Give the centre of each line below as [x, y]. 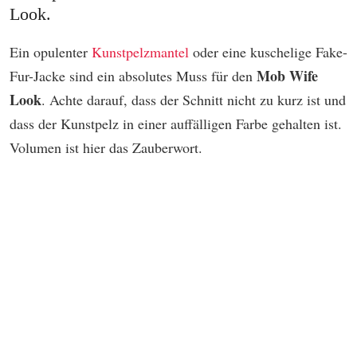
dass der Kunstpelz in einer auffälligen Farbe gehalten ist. [176, 124]
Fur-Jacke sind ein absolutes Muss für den [133, 76]
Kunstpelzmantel [140, 52]
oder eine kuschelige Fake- [268, 52]
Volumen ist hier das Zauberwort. [106, 148]
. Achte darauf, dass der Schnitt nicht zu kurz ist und [194, 100]
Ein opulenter [51, 52]
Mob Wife [287, 76]
